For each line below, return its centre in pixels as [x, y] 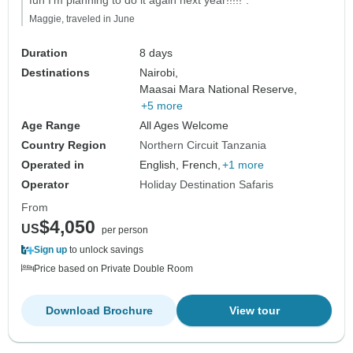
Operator [45, 184]
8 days [156, 52]
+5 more [162, 105]
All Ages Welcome [184, 125]
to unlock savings [105, 249]
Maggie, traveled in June [82, 19]
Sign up [50, 249]
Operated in [53, 164]
